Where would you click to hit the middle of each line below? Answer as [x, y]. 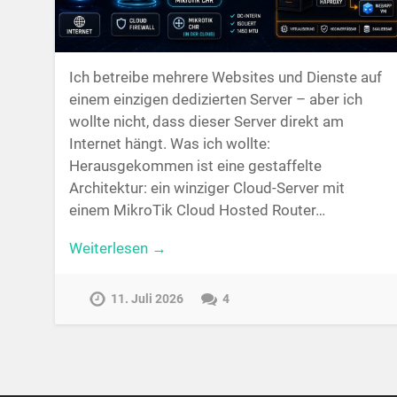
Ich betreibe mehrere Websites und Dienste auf [225, 77]
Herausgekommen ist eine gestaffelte [195, 165]
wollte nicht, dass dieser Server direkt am [206, 121]
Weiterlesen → [117, 249]
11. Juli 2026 [148, 299]
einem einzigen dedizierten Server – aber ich [215, 99]
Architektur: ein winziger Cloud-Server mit [206, 187]
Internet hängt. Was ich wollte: [169, 143]
